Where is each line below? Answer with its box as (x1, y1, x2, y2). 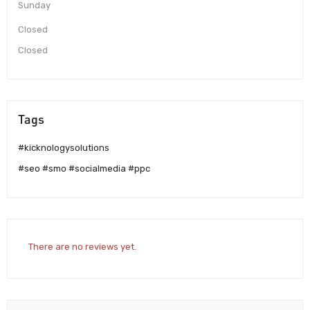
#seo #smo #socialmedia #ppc (18, 163, 150, 174)
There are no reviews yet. (28, 241, 136, 253)
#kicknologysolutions (18, 142, 109, 153)
